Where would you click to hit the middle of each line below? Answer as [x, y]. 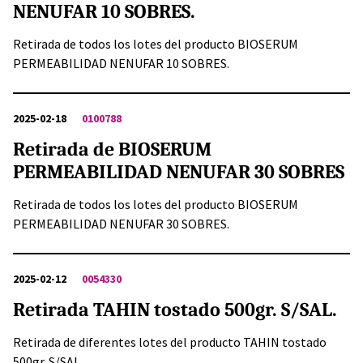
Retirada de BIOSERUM [112, 149]
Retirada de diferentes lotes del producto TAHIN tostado [170, 342]
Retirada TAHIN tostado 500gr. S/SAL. [175, 310]
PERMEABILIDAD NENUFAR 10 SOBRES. [121, 64]
